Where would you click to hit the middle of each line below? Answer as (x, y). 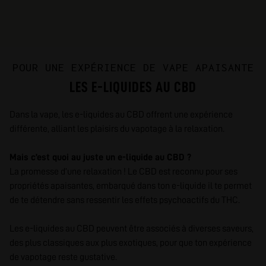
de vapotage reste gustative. (63, 257)
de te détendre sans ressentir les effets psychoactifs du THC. (125, 200)
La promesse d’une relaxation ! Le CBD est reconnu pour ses (123, 172)
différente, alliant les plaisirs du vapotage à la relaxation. (117, 129)
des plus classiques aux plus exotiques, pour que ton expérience (131, 243)
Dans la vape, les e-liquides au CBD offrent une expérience (121, 115)
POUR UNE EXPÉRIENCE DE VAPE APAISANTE (133, 67)
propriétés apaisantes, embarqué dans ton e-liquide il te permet (131, 186)
